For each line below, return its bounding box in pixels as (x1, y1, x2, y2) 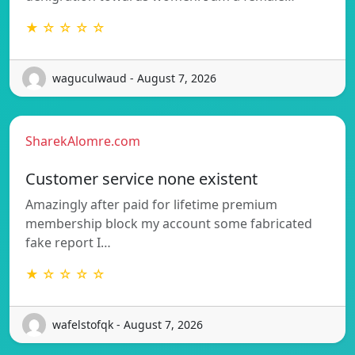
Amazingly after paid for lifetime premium (25, 195, 277, 213)
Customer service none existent (25, 167, 258, 189)
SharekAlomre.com (25, 132, 140, 150)
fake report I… (25, 233, 111, 251)
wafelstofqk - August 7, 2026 (52, 317, 203, 333)
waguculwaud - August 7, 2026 (52, 71, 216, 86)
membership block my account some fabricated (25, 214, 312, 232)
